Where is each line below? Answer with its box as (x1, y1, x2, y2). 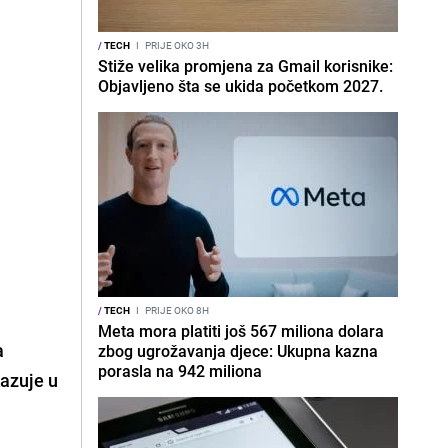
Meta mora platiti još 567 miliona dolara (98, 320, 384, 342)
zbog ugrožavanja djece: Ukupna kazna (98, 340, 378, 362)
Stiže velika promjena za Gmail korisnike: (98, 55, 393, 77)
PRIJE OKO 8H (143, 303, 209, 317)
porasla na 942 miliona (98, 360, 262, 382)
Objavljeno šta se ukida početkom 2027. (98, 75, 383, 97)
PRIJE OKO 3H (143, 38, 209, 52)
